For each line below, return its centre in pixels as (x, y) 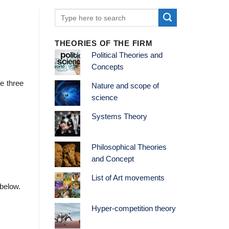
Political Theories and (127, 55)
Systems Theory (119, 117)
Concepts (107, 67)
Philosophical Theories (129, 147)
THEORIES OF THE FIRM (104, 44)
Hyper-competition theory (133, 209)
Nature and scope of (125, 86)
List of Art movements (128, 178)
